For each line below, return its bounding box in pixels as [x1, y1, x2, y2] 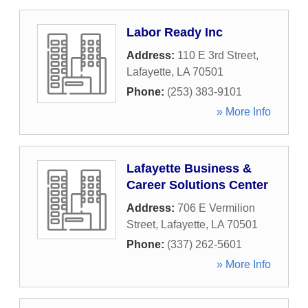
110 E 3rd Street [177, 49, 256, 61]
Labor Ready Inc [126, 25, 223, 39]
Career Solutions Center [126, 178, 268, 192]
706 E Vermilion [177, 202, 255, 214]
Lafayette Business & [126, 162, 252, 175]
